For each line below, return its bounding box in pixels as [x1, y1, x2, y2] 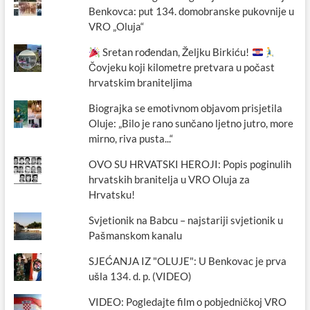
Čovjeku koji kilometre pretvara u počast [89, 61, 275, 73]
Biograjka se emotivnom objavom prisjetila [89, 102, 283, 114]
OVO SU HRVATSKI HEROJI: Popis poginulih [89, 158, 292, 170]
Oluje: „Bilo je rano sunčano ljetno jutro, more [89, 117, 294, 129]
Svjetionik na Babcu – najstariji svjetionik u [89, 214, 284, 226]
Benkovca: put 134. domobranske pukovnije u [89, 5, 295, 17]
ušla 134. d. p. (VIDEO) [89, 270, 192, 282]
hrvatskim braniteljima [89, 76, 193, 89]
